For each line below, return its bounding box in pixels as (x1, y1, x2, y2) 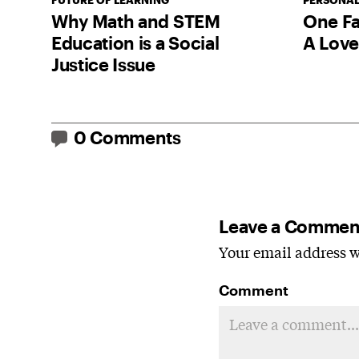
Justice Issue (51, 54, 155, 75)
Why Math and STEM (51, 10, 220, 32)
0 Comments (74, 127, 181, 148)
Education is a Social (51, 32, 220, 54)
